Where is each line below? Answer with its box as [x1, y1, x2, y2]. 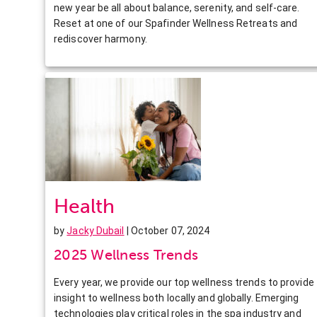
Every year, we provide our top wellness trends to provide [54, 276, 314, 288]
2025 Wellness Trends [54, 246, 198, 263]
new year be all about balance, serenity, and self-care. [54, 1, 300, 13]
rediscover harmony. [54, 33, 147, 45]
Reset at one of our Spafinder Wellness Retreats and [54, 17, 298, 29]
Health [54, 195, 115, 217]
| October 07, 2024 [124, 224, 210, 236]
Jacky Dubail [67, 224, 125, 236]
